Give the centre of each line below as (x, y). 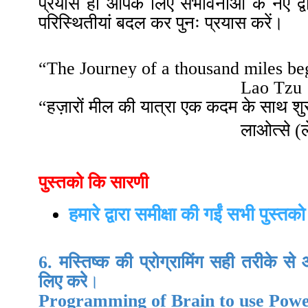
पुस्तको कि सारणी (96, 183)
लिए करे (63, 281)
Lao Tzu (271, 88)
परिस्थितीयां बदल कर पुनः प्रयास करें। (161, 23)
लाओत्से (265, 131)
